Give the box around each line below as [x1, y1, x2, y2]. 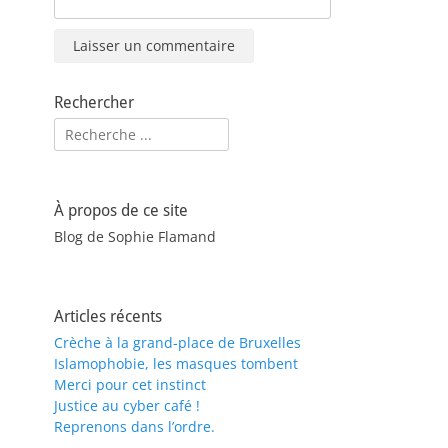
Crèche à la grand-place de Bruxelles [54, 333, 301, 352]
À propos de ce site [54, 201, 188, 220]
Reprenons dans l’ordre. [54, 417, 215, 436]
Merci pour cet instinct [54, 375, 206, 394]
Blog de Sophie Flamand [54, 227, 216, 246]
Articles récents [54, 307, 162, 326]
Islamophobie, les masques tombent [54, 354, 298, 373]
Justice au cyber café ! [54, 396, 200, 415]
